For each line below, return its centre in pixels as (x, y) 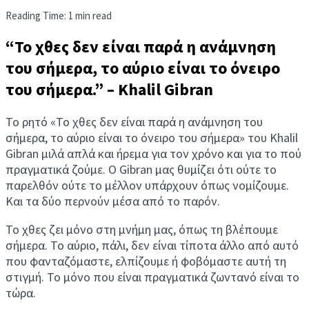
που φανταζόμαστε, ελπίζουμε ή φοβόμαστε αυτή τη (146, 261)
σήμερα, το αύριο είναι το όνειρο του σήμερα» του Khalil (152, 137)
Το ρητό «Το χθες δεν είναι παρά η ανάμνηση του (134, 121)
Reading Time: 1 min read (59, 16)
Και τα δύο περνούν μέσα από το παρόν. (113, 201)
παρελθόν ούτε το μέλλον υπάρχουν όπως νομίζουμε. (147, 185)
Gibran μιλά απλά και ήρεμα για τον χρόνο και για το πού (153, 153)
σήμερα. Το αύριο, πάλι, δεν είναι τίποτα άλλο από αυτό (152, 245)
